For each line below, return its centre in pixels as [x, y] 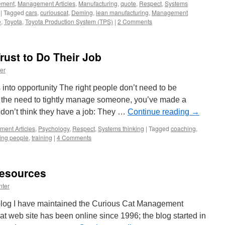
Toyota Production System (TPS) [69, 21]
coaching [183, 128]
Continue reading [159, 112]
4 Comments [74, 137]
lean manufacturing [122, 12]
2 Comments [135, 21]
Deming [82, 12]
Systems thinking [121, 128]
